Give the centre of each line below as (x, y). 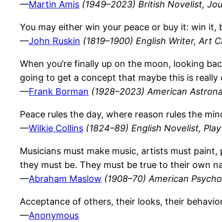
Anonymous (54, 216)
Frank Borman (59, 92)
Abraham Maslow (65, 179)
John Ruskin (55, 41)
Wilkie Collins (56, 128)
